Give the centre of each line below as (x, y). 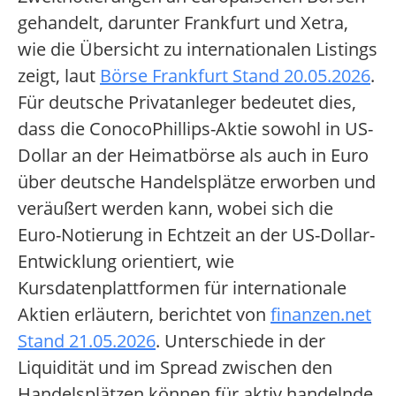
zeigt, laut (59, 76)
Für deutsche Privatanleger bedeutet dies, (187, 103)
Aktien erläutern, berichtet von (144, 315)
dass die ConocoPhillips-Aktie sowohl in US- (195, 129)
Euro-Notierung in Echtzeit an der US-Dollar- (196, 235)
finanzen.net (321, 315)
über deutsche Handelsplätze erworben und (197, 182)
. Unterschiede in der (240, 341)
